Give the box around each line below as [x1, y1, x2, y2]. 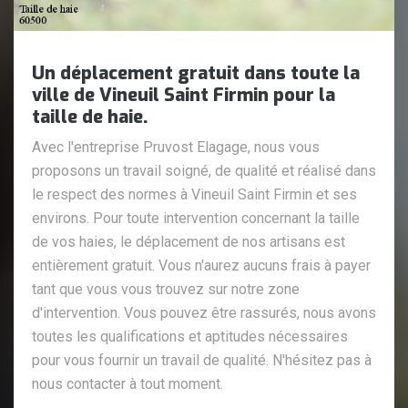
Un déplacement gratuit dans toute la [32, 60, 360, 86]
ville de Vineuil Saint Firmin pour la [32, 82, 335, 107]
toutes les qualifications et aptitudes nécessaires [32, 327, 348, 345]
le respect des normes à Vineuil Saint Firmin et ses [32, 185, 357, 203]
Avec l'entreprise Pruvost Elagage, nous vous [32, 138, 320, 156]
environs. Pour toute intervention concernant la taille [32, 209, 360, 227]
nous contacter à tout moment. [32, 374, 223, 393]
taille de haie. [32, 104, 148, 129]
